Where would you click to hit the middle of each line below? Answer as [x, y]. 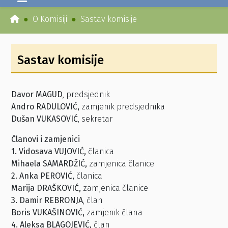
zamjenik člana [115, 212]
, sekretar [95, 119]
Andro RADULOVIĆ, [46, 107]
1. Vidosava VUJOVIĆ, [50, 151]
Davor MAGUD [37, 94]
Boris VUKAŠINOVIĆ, [49, 212]
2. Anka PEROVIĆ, [44, 176]
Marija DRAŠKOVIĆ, [47, 188]
